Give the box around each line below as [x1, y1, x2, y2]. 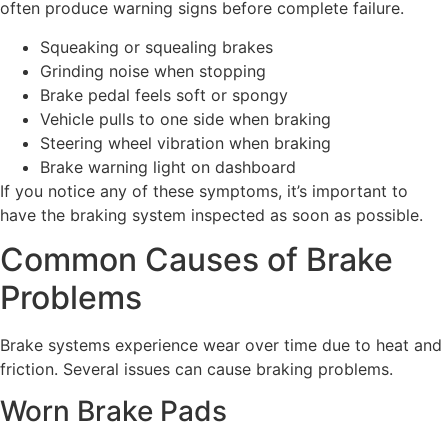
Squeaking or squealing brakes [40, 36, 273, 57]
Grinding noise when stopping [40, 60, 266, 81]
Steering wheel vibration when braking [40, 132, 331, 153]
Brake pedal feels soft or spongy [40, 84, 288, 105]
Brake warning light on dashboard [40, 156, 296, 177]
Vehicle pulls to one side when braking [40, 108, 331, 129]
